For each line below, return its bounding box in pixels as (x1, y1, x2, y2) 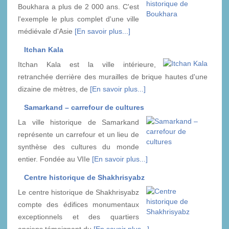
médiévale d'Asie (18, 27, 75, 35)
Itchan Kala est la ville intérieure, (18, 60, 156, 68)
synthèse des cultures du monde (18, 142, 139, 151)
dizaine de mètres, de (18, 84, 90, 93)
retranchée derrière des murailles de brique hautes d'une (18, 72, 208, 81)
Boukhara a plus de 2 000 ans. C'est (18, 2, 139, 11)
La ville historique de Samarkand (18, 118, 139, 126)
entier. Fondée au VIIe (18, 154, 92, 163)
